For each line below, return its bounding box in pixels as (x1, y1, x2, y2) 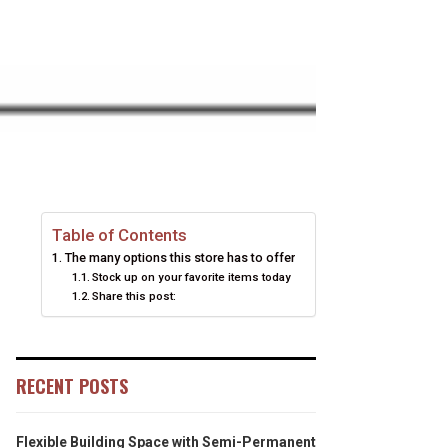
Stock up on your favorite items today (92, 270, 292, 284)
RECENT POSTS (16, 373, 128, 399)
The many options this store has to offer (64, 250, 295, 265)
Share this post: (92, 289, 177, 303)
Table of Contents (52, 225, 187, 245)
